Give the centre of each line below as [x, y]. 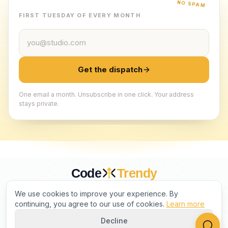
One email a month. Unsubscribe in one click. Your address [106, 94]
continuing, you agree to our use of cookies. [90, 204]
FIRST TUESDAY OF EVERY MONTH [80, 15]
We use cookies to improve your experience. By [96, 194]
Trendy [137, 173]
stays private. [39, 104]
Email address [45, 35]
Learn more [186, 204]
